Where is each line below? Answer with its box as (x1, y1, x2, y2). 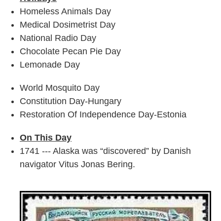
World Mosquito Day (20, 83, 100, 93)
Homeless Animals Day (20, 6, 111, 16)
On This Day (20, 133, 72, 143)
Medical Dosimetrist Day (20, 20, 115, 30)
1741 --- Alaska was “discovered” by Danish (20, 146, 191, 156)
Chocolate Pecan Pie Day (20, 46, 121, 56)
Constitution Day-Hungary (20, 96, 121, 106)
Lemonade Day (20, 60, 80, 70)
